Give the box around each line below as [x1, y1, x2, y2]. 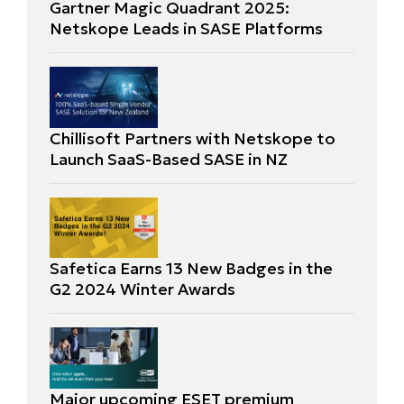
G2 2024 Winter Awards [50, 279, 235, 300]
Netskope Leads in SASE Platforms [50, 18, 323, 40]
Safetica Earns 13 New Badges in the [50, 258, 333, 280]
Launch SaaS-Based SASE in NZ [50, 148, 288, 170]
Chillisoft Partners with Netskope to [50, 127, 335, 149]
